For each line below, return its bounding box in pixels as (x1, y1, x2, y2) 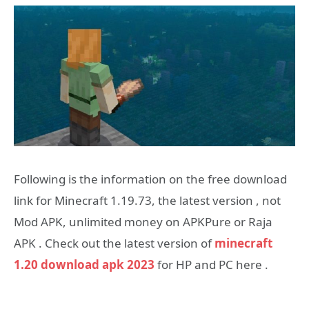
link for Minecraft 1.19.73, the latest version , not (14, 192, 281, 208)
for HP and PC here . (154, 257, 268, 272)
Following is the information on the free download (14, 171, 287, 187)
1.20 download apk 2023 (14, 257, 154, 272)
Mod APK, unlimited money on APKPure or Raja (14, 214, 272, 230)
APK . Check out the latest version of (14, 235, 215, 251)
